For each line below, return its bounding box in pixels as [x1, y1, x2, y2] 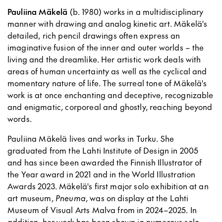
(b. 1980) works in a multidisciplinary [67, 6, 204, 17]
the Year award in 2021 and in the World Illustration [7, 168, 196, 180]
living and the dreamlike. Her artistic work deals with [7, 54, 201, 65]
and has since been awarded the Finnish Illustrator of [7, 157, 202, 168]
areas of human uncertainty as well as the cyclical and [7, 65, 207, 77]
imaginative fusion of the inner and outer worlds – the [7, 42, 204, 53]
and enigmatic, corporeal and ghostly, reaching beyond [7, 101, 213, 112]
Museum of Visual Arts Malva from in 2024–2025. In [7, 204, 197, 216]
